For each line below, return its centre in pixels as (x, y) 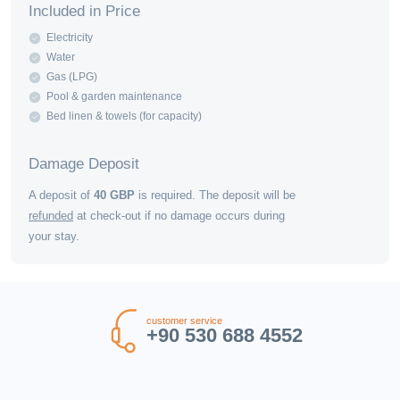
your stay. (54, 236)
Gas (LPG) (72, 77)
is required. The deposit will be (215, 195)
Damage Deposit (84, 163)
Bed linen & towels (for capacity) (124, 117)
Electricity (70, 38)
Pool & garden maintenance (114, 97)
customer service (184, 321)
